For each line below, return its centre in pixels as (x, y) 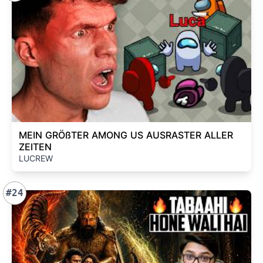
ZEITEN (35, 146)
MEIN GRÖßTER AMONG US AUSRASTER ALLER (126, 135)
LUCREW (36, 158)
